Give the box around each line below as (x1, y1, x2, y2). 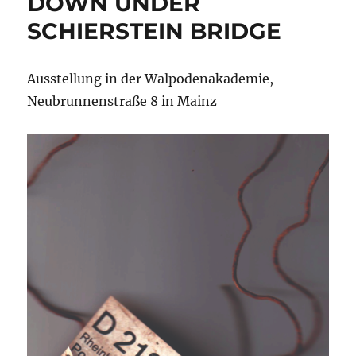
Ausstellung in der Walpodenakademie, (27, 71, 274, 87)
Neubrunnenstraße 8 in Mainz (27, 93, 218, 110)
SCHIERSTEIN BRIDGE (27, 17, 282, 45)
